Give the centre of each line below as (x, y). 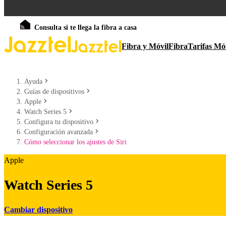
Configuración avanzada (59, 132)
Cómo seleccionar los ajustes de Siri (75, 142)
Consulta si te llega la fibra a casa (86, 27)
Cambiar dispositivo (38, 209)
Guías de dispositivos (54, 92)
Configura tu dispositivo (59, 122)
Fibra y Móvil (145, 46)
